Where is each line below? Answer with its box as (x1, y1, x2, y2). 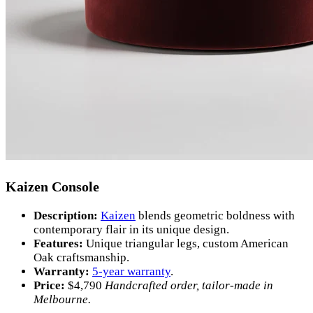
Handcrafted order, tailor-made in (105, 278, 273, 292)
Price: (34, 278, 65, 292)
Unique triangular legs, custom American (86, 236, 289, 250)
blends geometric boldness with (136, 208, 295, 222)
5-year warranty (92, 264, 170, 278)
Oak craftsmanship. (34, 250, 129, 264)
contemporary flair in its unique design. (34, 222, 229, 236)
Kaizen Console (6, 178, 99, 194)
